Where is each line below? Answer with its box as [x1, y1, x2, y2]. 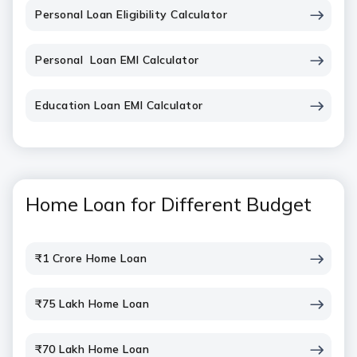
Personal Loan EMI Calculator [35, 53, 199, 67]
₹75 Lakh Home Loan [35, 296, 149, 311]
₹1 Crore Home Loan [35, 251, 147, 265]
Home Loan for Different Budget [25, 192, 312, 216]
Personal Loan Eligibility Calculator [35, 7, 227, 22]
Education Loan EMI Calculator [35, 98, 203, 112]
